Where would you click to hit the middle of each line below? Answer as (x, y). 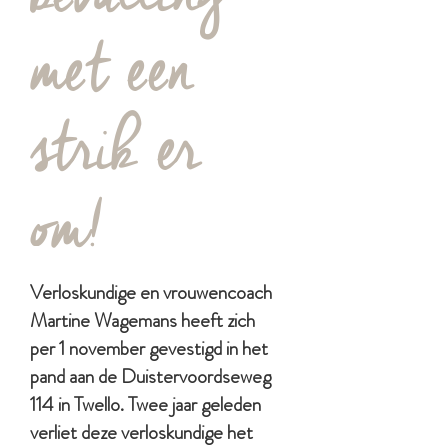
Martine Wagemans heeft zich (142, 320)
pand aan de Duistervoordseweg (150, 376)
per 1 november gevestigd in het (149, 348)
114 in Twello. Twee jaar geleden (145, 404)
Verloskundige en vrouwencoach (151, 292)
